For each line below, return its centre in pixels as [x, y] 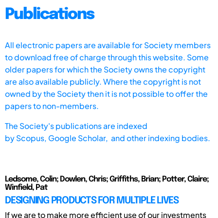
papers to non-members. [52, 106]
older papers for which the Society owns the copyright [105, 69]
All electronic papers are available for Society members [108, 45]
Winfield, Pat [26, 187]
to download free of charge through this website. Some [107, 57]
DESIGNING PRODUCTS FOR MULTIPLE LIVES [92, 200]
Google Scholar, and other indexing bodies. [129, 138]
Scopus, [32, 138]
